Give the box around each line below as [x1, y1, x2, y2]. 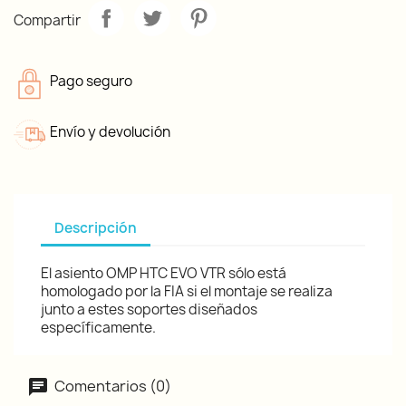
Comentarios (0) [52, 375, 171, 396]
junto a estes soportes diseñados [41, 300, 257, 319]
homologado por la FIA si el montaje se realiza [41, 282, 333, 301]
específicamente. [41, 318, 156, 337]
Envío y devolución [50, 122, 170, 141]
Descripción [54, 217, 137, 237]
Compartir [14, 10, 81, 30]
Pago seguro [50, 72, 132, 91]
